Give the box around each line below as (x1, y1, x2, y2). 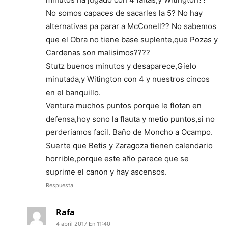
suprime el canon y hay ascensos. (46, 167, 167, 177)
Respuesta (46, 182, 73, 189)
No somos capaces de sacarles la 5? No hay (46, 8, 203, 18)
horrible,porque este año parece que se (46, 154, 189, 163)
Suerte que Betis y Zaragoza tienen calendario (46, 140, 213, 150)
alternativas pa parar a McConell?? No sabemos (46, 21, 216, 31)
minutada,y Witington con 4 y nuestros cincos (46, 74, 210, 84)
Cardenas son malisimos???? (46, 48, 150, 58)
